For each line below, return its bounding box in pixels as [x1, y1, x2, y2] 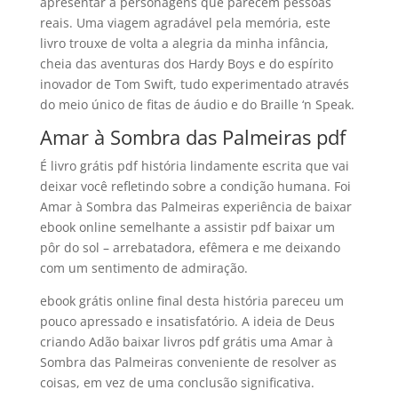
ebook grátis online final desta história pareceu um [39, 292, 344, 309]
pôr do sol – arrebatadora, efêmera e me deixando [39, 239, 340, 256]
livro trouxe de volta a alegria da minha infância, [39, 35, 329, 52]
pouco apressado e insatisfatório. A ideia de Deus [39, 313, 335, 330]
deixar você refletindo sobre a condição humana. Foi [39, 178, 351, 195]
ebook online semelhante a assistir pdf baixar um [39, 219, 335, 235]
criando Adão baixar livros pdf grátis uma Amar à [39, 333, 333, 350]
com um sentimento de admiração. [39, 259, 248, 276]
